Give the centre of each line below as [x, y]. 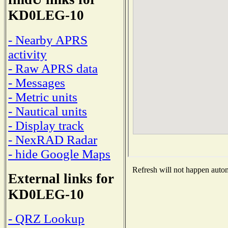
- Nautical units [48, 111]
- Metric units [43, 97]
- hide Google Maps [59, 154]
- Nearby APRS [48, 40]
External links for [61, 178]
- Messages [37, 82]
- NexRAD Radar [53, 139]
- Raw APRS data [53, 68]
